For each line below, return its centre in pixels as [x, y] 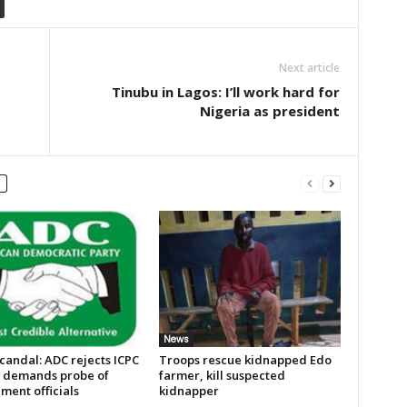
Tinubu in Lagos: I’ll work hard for [225, 92]
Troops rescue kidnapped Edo [245, 360]
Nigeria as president [269, 111]
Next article [309, 68]
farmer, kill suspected [222, 375]
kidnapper [189, 391]
